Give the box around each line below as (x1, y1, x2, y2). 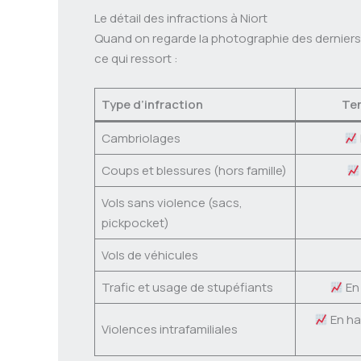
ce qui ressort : (94, 50, 178, 67)
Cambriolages (101, 130, 180, 147)
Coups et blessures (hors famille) (101, 162, 287, 179)
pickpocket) (101, 214, 169, 231)
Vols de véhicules (101, 247, 198, 263)
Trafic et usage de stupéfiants (101, 279, 273, 296)
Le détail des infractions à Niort (94, 10, 268, 27)
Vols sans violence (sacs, (101, 194, 243, 211)
